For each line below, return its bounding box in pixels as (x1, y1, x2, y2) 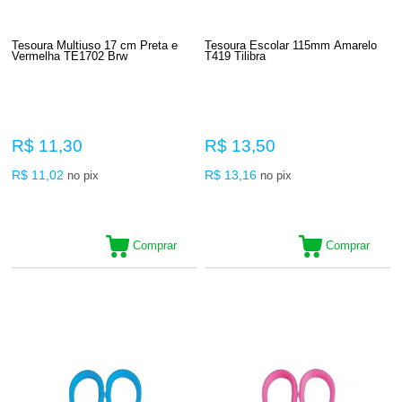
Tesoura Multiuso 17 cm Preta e (12, 38, 179, 52)
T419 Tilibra (205, 48, 267, 63)
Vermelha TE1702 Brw (12, 48, 128, 63)
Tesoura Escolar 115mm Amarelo (205, 38, 378, 52)
